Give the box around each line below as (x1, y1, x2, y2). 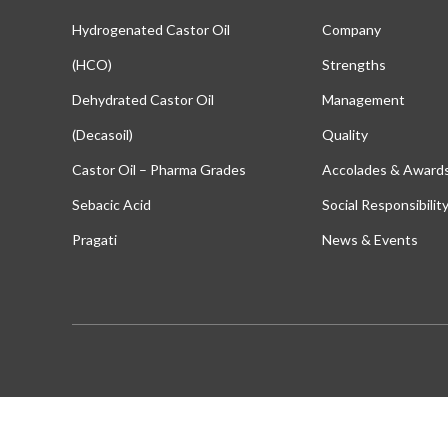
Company (322, 21, 381, 39)
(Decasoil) (72, 126, 133, 144)
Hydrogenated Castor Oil (72, 21, 230, 39)
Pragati (72, 231, 117, 249)
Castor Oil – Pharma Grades (72, 161, 246, 179)
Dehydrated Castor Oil (72, 91, 214, 109)
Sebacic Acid (72, 196, 151, 214)
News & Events (322, 231, 418, 249)
